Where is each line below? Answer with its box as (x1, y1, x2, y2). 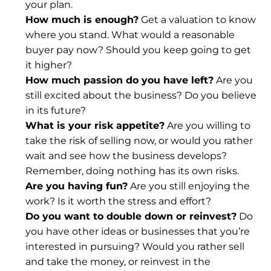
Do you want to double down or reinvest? (25, 211, 237, 222)
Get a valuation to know (139, 14, 256, 25)
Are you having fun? (25, 180, 128, 192)
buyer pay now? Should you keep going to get (25, 44, 251, 56)
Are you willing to (165, 120, 250, 131)
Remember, (25, 165, 86, 177)
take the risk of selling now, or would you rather (25, 135, 253, 146)
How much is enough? (25, 14, 139, 25)
